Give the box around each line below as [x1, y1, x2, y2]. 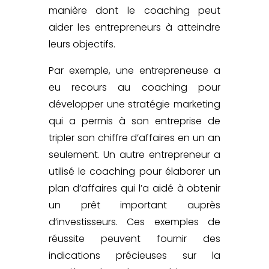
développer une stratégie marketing [48, 97, 221, 111]
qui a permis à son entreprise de [48, 113, 221, 128]
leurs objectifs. [48, 37, 115, 51]
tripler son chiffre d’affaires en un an [48, 130, 221, 145]
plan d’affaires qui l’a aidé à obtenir [48, 181, 221, 195]
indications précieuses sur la [48, 248, 221, 262]
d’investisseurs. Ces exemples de [48, 214, 221, 229]
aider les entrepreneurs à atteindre [48, 20, 221, 34]
